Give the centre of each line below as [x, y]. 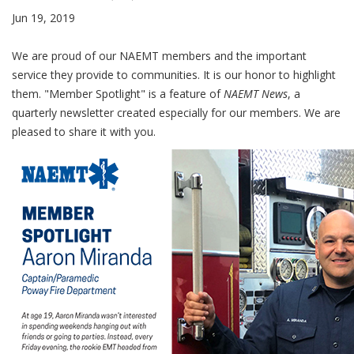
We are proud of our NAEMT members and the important [159, 56]
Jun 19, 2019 [43, 18]
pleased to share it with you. [84, 132]
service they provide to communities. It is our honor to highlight [174, 75]
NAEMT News [256, 94]
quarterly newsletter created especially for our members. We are [176, 113]
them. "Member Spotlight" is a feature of [118, 94]
